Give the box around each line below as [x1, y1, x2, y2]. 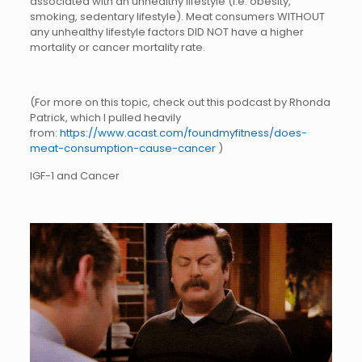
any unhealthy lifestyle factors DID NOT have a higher [29, 24, 304, 40]
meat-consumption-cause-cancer [29, 141, 218, 157]
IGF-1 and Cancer [29, 168, 120, 184]
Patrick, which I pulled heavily [29, 110, 181, 126]
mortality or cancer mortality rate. [29, 40, 205, 56]
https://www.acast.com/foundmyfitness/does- [59, 125, 307, 141]
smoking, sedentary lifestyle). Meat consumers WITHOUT [29, 9, 325, 25]
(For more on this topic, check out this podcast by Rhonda [29, 95, 330, 111]
